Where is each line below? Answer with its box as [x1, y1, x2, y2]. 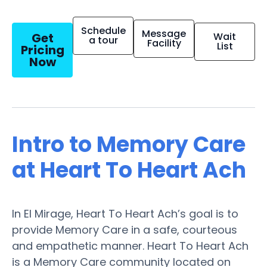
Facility [147, 36, 181, 50]
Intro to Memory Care [12, 129, 246, 160]
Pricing [20, 41, 64, 58]
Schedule [80, 23, 126, 38]
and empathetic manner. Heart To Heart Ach [12, 238, 249, 253]
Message [142, 26, 186, 41]
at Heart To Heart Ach [12, 154, 246, 185]
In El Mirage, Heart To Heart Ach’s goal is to [12, 206, 238, 221]
